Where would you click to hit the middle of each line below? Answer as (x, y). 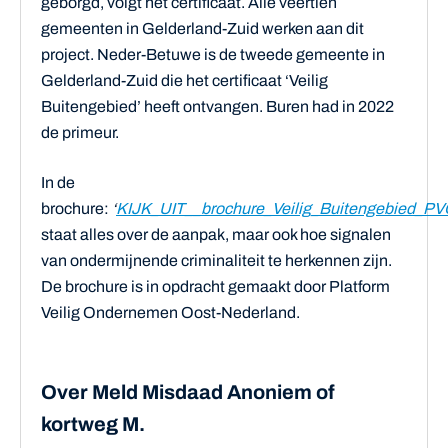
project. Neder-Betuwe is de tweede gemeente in (213, 54)
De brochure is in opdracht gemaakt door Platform (215, 286)
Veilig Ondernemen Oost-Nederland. (170, 312)
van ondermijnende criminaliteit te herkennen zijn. (216, 260)
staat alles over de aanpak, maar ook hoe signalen (216, 234)
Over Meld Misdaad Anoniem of (188, 392)
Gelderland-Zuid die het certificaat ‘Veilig (184, 80)
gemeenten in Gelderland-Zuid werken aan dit (202, 28)
